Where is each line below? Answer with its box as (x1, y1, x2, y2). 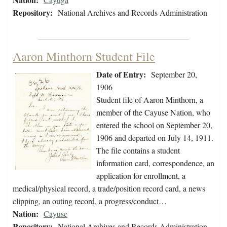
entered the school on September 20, (96, 120, 212, 131)
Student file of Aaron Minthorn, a (96, 94, 203, 105)
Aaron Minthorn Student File (13, 48, 155, 65)
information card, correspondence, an (96, 158, 214, 169)
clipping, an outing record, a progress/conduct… (13, 196, 167, 207)
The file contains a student (96, 145, 180, 156)
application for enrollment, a (96, 170, 185, 181)
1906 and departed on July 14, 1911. (96, 132, 213, 143)
